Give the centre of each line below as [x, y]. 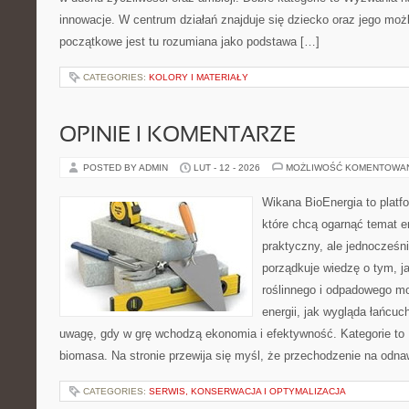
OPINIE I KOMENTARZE [178, 136]
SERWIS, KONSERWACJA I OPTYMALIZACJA [247, 391]
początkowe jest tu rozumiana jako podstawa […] [189, 42]
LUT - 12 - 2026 [227, 168]
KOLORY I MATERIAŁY [199, 77]
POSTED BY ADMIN [127, 168]
